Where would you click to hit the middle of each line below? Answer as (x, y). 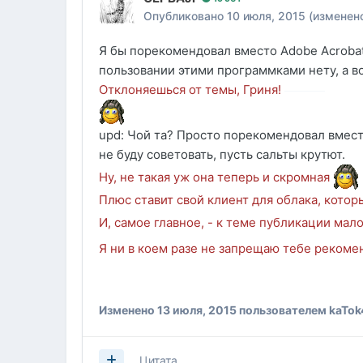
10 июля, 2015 (267, 16)
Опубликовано (186, 16)
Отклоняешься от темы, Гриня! (190, 90)
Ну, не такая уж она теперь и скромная (216, 177)
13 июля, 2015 (197, 310)
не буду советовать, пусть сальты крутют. (222, 155)
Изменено (128, 310)
